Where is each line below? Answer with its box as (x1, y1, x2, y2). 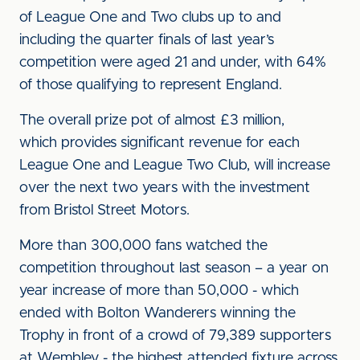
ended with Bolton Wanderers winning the (19, 306, 296, 321)
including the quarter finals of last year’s (19, 33, 274, 47)
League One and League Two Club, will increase (19, 158, 330, 173)
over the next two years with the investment (19, 181, 310, 195)
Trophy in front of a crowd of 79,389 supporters (19, 329, 331, 343)
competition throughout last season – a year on (19, 261, 329, 276)
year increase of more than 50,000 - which (19, 284, 299, 298)
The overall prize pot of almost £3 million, (19, 113, 284, 128)
